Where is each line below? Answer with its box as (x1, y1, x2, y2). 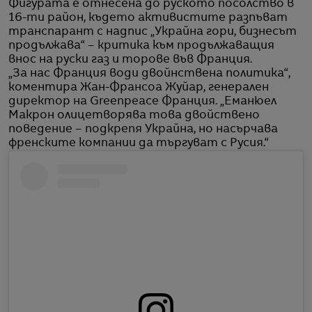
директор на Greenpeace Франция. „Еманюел (8, 95, 276, 107)
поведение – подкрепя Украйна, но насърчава (8, 123, 278, 135)
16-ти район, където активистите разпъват (8, 12, 288, 24)
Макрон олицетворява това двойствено (8, 109, 260, 121)
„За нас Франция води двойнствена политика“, (8, 68, 290, 79)
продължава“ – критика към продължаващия (8, 40, 274, 52)
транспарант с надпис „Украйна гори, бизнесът (8, 26, 297, 38)
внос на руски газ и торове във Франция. (8, 54, 252, 65)
